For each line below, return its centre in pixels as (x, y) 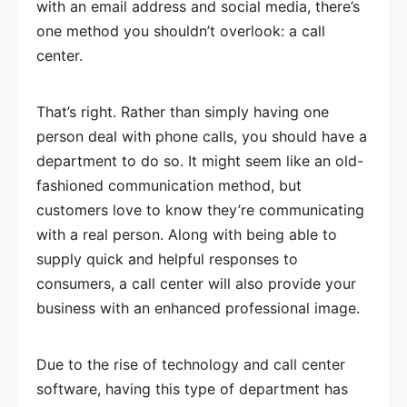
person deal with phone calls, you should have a (202, 137)
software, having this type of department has (192, 389)
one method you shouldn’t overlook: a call (181, 31)
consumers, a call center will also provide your (196, 284)
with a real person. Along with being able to (187, 235)
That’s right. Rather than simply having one (183, 112)
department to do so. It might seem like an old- (200, 161)
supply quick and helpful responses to (167, 259)
